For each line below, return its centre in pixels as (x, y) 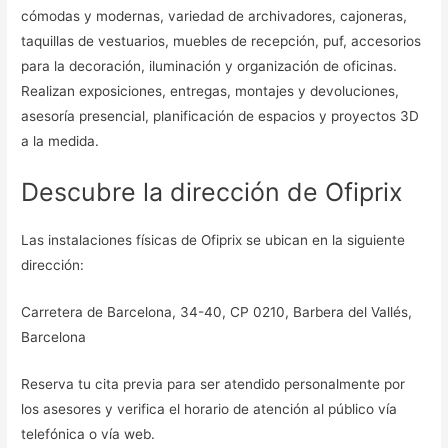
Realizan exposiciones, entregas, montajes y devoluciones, (210, 90)
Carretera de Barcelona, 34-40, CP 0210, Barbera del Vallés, (217, 311)
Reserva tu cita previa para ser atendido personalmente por (213, 383)
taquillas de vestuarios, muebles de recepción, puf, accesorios (221, 40)
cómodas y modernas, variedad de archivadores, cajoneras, (214, 15)
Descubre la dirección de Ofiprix (212, 191)
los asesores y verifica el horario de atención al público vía (209, 408)
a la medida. (60, 140)
